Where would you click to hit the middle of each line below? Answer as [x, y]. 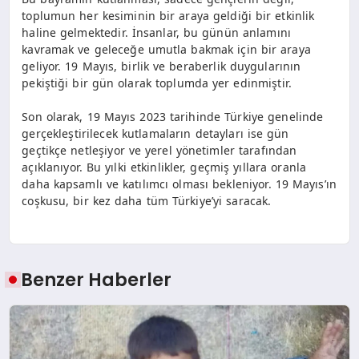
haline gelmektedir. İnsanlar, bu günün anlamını [157, 32]
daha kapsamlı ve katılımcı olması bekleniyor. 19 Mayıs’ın [179, 184]
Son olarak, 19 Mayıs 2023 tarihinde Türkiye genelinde [173, 116]
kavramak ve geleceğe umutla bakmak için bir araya [166, 49]
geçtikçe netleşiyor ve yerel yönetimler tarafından [159, 150]
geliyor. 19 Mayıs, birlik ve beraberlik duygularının [161, 66]
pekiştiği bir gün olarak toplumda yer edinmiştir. [157, 83]
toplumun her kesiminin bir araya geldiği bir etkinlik [168, 15]
